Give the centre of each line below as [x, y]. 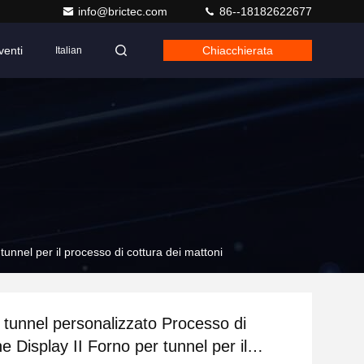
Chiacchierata [238, 50]
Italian [69, 50]
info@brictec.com [124, 11]
